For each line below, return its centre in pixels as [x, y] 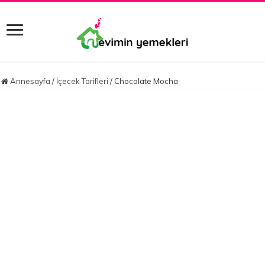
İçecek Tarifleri [83, 81]
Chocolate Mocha [146, 81]
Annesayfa [30, 81]
